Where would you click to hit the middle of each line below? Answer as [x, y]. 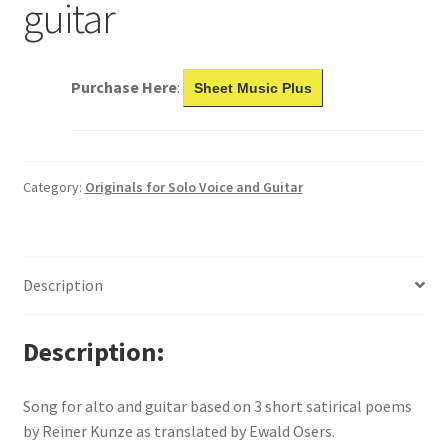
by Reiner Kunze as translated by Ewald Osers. [178, 431]
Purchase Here [123, 86]
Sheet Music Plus [252, 87]
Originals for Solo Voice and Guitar [193, 186]
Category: [53, 186]
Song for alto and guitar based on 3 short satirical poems [217, 406]
